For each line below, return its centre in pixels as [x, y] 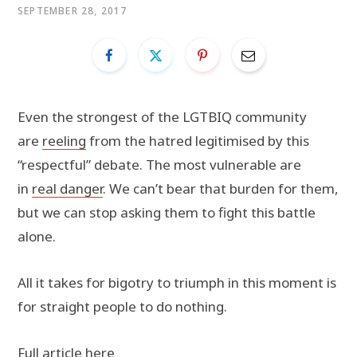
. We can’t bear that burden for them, [221, 188]
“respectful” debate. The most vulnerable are [159, 165]
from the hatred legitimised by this [198, 141]
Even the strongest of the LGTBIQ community [162, 117]
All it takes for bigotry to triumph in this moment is [177, 283]
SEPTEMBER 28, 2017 [73, 11]
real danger [67, 188]
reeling [64, 141]
